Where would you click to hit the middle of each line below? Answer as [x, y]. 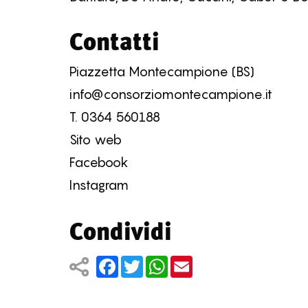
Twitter [163, 262]
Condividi [120, 232]
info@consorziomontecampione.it [170, 94]
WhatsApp [201, 262]
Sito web [95, 139]
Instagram [99, 185]
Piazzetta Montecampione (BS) [162, 71]
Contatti [114, 41]
